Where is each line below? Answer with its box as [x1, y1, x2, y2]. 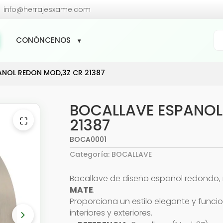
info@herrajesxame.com [3, 4, 91, 14]
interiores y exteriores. [70, 207, 153, 219]
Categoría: [70, 149, 112, 159]
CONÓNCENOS [16, 35, 71, 45]
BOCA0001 [70, 134, 107, 144]
